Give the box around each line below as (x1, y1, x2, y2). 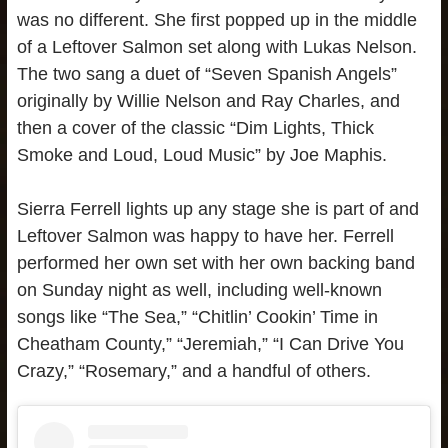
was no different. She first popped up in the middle (16, 9, 417, 30)
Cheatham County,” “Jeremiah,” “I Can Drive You (16, 333, 404, 354)
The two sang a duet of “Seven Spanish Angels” (16, 63, 397, 84)
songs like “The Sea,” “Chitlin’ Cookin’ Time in (16, 306, 378, 327)
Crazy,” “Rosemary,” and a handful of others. (16, 360, 371, 381)
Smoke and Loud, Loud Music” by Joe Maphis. (16, 144, 387, 165)
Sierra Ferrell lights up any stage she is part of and (16, 198, 419, 219)
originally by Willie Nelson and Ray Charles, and (16, 90, 400, 111)
